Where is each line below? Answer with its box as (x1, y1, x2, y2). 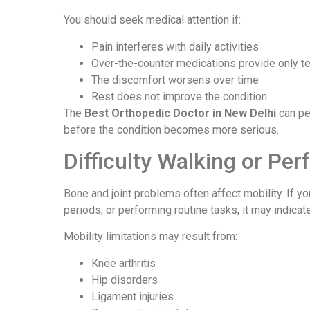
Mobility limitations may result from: (64, 230, 237, 244)
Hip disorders (91, 273, 158, 286)
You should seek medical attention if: (64, 13, 241, 27)
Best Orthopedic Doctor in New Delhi (84, 106, 276, 120)
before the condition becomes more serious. (64, 122, 279, 136)
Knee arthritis (91, 256, 156, 270)
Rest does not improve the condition (91, 89, 267, 103)
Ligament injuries (91, 289, 174, 303)
